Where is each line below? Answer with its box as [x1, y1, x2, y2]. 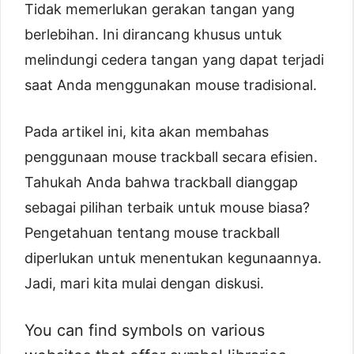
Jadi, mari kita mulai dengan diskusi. [24, 274, 264, 292]
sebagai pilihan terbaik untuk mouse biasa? [24, 198, 310, 216]
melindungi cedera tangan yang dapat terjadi [24, 51, 324, 68]
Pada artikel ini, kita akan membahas [24, 122, 269, 140]
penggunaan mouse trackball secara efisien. [24, 148, 318, 165]
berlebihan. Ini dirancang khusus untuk [24, 25, 282, 43]
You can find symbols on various [24, 320, 265, 340]
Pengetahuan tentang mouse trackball [24, 224, 280, 241]
